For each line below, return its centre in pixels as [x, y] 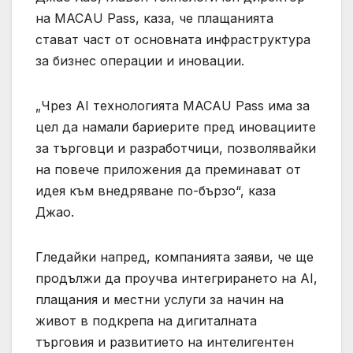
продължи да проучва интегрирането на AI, [176, 278]
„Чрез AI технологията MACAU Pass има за [173, 105]
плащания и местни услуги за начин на [160, 299]
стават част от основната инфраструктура [173, 39]
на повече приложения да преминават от [168, 169]
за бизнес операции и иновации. [140, 60]
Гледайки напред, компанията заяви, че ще [175, 256]
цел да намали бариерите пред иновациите [176, 126]
